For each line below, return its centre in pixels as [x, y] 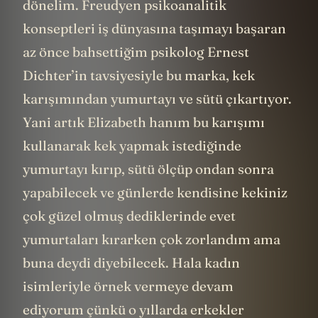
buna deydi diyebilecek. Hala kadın [131, 263]
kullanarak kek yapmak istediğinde [132, 146]
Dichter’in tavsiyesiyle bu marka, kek [139, 76]
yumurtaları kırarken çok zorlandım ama [152, 240]
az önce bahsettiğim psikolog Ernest [136, 52]
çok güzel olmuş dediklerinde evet [129, 216]
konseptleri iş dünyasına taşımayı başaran [154, 29]
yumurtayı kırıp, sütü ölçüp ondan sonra [148, 169]
